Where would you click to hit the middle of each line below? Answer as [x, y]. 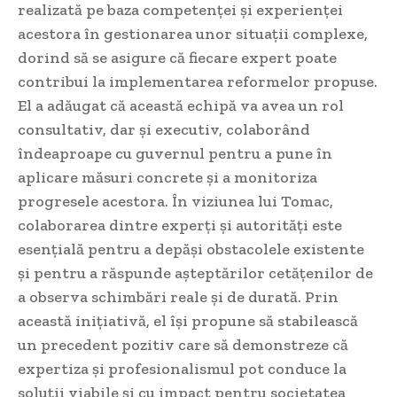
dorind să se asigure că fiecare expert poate [177, 58]
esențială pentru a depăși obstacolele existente [191, 249]
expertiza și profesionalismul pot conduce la [182, 369]
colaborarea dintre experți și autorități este [180, 226]
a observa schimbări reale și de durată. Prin [178, 297]
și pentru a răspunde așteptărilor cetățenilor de [195, 273]
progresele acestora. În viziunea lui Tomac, [175, 202]
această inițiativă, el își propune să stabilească [188, 321]
